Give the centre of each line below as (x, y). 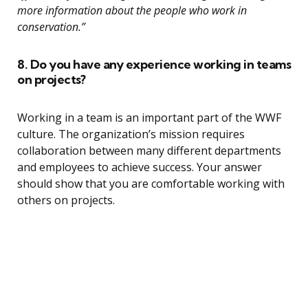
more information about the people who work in (132, 11)
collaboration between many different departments (149, 151)
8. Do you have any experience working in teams (154, 65)
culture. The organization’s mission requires (131, 134)
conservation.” (51, 27)
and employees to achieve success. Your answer (140, 167)
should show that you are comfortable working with (151, 184)
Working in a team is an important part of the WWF (149, 118)
